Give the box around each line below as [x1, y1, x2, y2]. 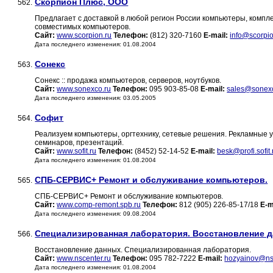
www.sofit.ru [57, 147, 97, 156]
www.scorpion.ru [57, 31, 112, 40]
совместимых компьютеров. [35, 23, 131, 32]
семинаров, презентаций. [35, 138, 124, 147]
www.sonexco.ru [57, 85, 112, 94]
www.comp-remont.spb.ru [57, 200, 141, 210]
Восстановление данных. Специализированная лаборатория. [35, 246, 252, 255]
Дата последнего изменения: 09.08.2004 [35, 210, 157, 218]
